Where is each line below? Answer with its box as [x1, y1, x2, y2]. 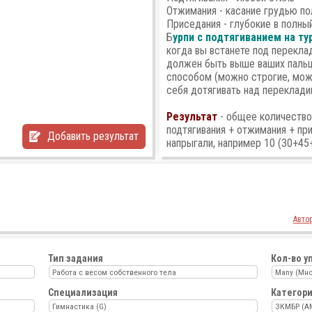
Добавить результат [47, 130, 139, 143]
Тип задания [48, 252, 103, 264]
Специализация [48, 286, 118, 298]
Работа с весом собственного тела [52, 267, 177, 277]
